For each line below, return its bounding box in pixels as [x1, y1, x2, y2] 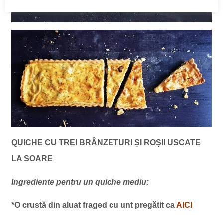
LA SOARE [11, 154, 53, 163]
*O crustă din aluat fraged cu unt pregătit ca [11, 201, 176, 210]
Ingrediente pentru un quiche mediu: [11, 177, 149, 186]
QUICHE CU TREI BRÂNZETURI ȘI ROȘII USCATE [11, 138, 201, 147]
